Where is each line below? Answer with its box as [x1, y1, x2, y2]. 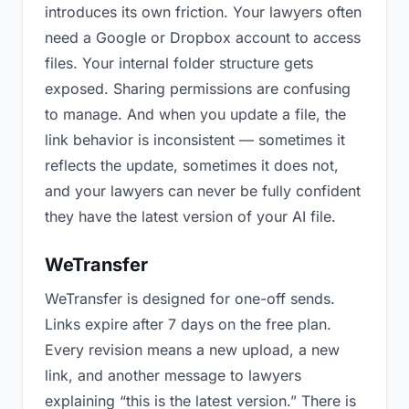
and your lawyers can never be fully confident [45, 182, 361, 200]
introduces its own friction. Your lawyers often [45, 3, 362, 21]
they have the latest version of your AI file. [45, 207, 336, 225]
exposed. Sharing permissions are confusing [45, 79, 351, 98]
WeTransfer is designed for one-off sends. [45, 289, 335, 308]
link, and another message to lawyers [45, 366, 301, 384]
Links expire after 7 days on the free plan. [45, 315, 331, 333]
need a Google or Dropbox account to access [45, 28, 361, 47]
